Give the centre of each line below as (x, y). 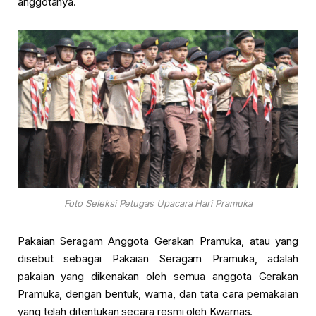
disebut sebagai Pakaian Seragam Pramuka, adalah (158, 259)
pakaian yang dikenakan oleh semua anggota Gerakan (158, 276)
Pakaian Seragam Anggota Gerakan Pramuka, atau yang (158, 241)
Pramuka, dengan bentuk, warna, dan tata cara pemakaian (158, 294)
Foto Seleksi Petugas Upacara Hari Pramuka (158, 204)
